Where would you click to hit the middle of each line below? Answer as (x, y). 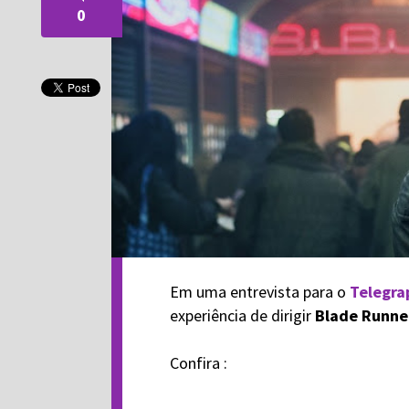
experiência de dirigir (242, 316)
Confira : (198, 363)
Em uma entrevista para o (259, 292)
